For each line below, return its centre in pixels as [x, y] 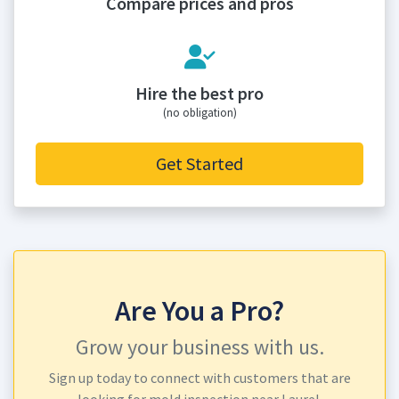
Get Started [199, 163]
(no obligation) [199, 112]
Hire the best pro [199, 93]
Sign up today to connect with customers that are [199, 378]
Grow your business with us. [199, 347]
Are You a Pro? [199, 311]
